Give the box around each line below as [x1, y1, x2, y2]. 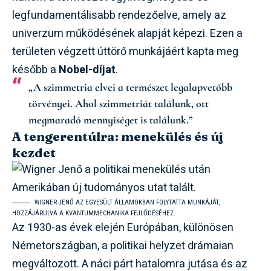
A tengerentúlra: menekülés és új [12, 128, 223, 144]
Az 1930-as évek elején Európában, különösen [12, 220, 233, 236]
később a [12, 62, 59, 78]
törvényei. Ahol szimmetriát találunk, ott [28, 97, 209, 110]
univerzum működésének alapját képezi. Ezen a [12, 25, 243, 42]
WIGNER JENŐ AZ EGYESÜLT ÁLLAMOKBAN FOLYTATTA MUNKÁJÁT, [34, 198, 220, 206]
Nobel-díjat [59, 62, 116, 78]
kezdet [12, 145, 56, 160]
